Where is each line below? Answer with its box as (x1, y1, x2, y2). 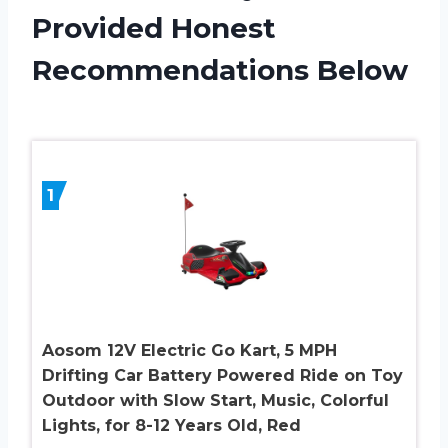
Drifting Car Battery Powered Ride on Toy (42, 365, 403, 385)
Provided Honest (32, 10, 276, 45)
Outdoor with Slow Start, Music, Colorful (42, 390, 389, 410)
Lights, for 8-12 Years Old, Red (42, 415, 301, 435)
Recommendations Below (32, 52, 408, 87)
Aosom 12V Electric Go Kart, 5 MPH (42, 340, 337, 360)
